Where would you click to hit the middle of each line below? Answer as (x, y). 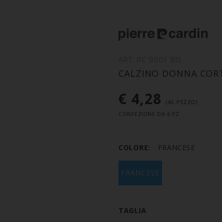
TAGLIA (133, 211)
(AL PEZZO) (182, 102)
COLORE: (135, 148)
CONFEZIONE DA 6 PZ (149, 114)
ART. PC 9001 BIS (150, 60)
